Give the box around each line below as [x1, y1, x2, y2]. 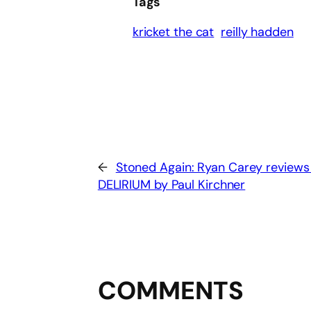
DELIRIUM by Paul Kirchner [97, 176, 246, 194]
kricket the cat [132, 24, 215, 41]
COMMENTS [97, 274, 244, 308]
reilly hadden [221, 24, 294, 41]
